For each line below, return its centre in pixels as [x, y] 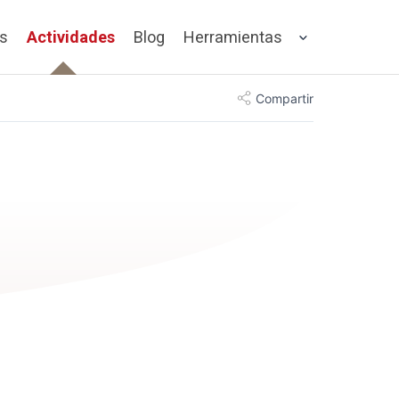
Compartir [285, 98]
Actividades [71, 37]
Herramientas [233, 37]
